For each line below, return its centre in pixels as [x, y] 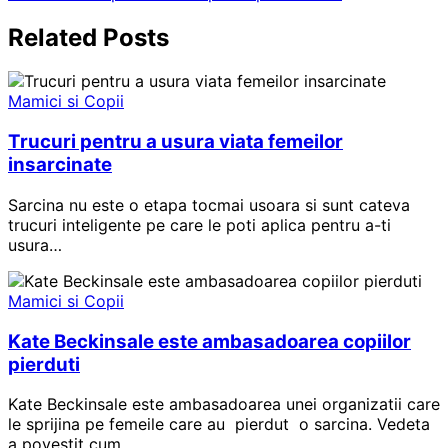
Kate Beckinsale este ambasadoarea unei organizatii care [224, 404]
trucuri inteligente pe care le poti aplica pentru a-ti [199, 224]
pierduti [44, 364]
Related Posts [88, 37]
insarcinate [60, 165]
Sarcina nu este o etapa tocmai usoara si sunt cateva [209, 204]
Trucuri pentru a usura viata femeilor [175, 142]
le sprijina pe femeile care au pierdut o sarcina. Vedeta [219, 424]
